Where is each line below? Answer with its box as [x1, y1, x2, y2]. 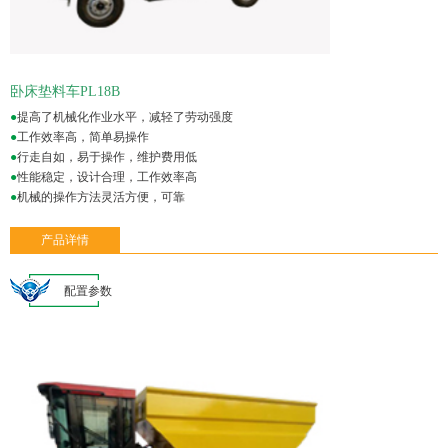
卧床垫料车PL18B [10, 83, 120, 99]
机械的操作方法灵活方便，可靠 [17, 189, 185, 204]
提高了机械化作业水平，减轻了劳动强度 [17, 109, 233, 124]
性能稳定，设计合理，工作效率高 [17, 169, 197, 184]
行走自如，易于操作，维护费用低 [17, 149, 197, 164]
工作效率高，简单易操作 [17, 129, 149, 144]
